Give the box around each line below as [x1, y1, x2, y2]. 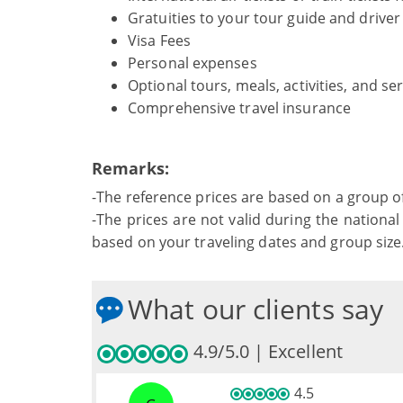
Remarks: [92, 157, 169, 179]
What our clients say [128, 291, 383, 327]
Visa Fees [128, 31, 191, 50]
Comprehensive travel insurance [128, 98, 351, 118]
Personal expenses [128, 53, 257, 73]
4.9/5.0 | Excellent [189, 339, 343, 363]
